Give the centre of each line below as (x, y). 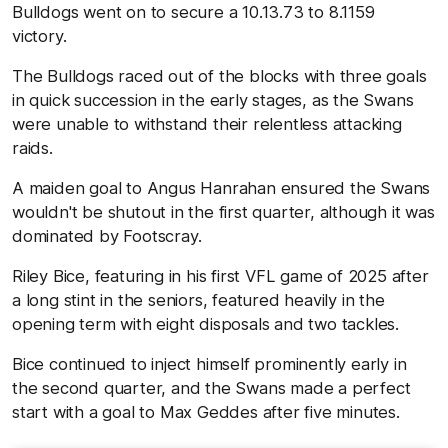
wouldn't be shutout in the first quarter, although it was (223, 211)
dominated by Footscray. (107, 235)
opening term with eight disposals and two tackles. (208, 323)
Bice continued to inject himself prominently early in (209, 363)
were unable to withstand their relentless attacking (207, 123)
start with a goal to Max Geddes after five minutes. (206, 411)
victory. (42, 35)
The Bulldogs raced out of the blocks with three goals (219, 75)
